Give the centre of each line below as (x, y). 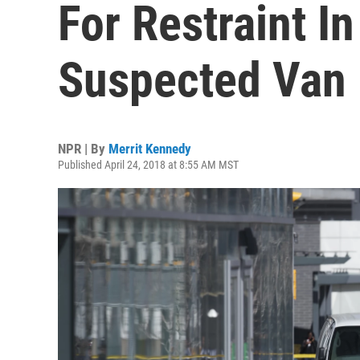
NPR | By (83, 149)
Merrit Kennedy (150, 149)
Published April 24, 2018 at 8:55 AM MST (148, 165)
